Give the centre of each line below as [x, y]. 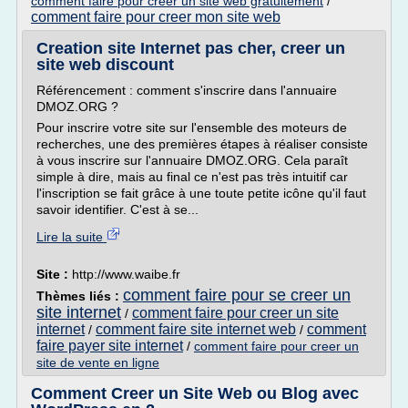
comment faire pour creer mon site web [156, 17]
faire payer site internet [110, 346]
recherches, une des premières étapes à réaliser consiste [202, 144]
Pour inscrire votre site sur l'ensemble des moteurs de [192, 127]
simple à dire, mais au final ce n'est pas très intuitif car [192, 177]
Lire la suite [71, 237]
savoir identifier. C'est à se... [117, 209]
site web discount [105, 65]
